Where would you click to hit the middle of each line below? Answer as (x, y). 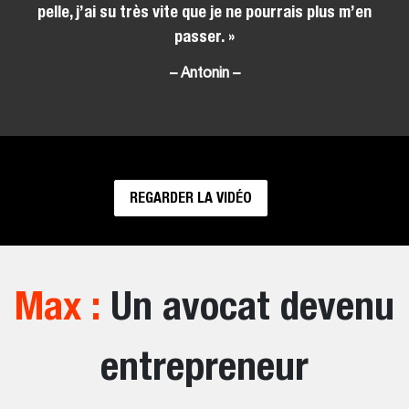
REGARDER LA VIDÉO (191, 197)
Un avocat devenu (247, 304)
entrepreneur (204, 365)
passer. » (204, 36)
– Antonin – (204, 73)
